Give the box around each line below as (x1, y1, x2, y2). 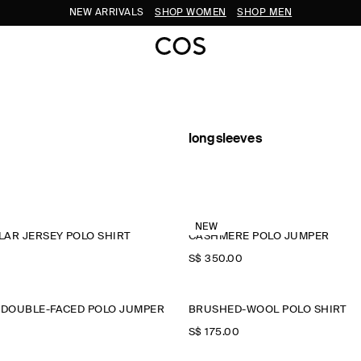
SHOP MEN (237, 8, 293, 18)
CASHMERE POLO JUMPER (188, 231, 330, 242)
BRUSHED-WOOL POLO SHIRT (188, 305, 346, 315)
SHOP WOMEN (155, 8, 226, 18)
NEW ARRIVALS (68, 8, 147, 18)
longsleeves (188, 133, 262, 146)
